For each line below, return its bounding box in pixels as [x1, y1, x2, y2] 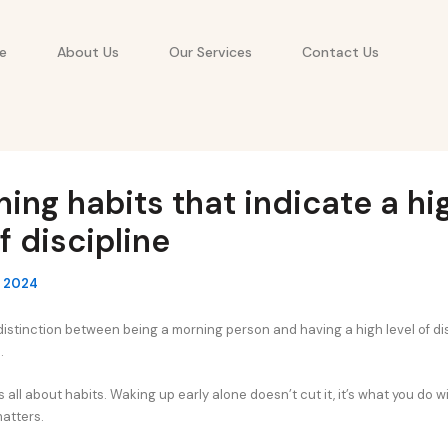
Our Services [169, 42, 253, 61]
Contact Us [302, 42, 380, 61]
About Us [57, 42, 120, 61]
